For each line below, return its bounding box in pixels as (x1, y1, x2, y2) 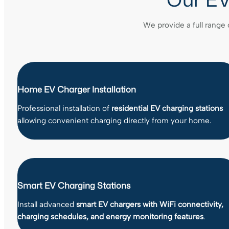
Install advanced (17, 200, 76, 209)
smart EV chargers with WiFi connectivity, (76, 200, 223, 209)
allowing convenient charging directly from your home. (17, 116, 212, 125)
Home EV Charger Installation (17, 83, 136, 95)
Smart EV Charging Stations (17, 179, 130, 191)
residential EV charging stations (111, 104, 223, 113)
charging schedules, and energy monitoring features (17, 212, 203, 221)
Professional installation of (17, 104, 111, 113)
